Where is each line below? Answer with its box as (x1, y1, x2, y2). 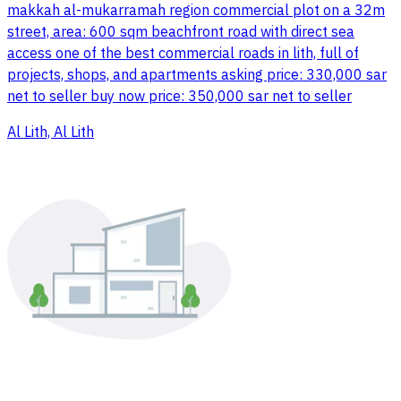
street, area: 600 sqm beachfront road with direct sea (7, 21, 354, 44)
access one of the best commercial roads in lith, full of (7, 43, 359, 65)
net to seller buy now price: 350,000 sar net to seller (7, 86, 352, 108)
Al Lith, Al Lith (7, 122, 94, 144)
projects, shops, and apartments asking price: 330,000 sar (7, 64, 387, 87)
